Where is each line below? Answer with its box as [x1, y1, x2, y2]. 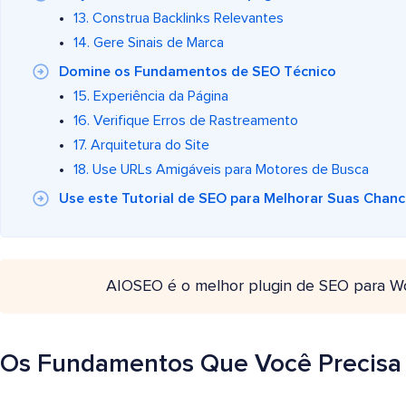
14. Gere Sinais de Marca [73, 35, 224, 51]
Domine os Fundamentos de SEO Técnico [59, 64, 336, 80]
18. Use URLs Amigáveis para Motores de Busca [73, 162, 369, 178]
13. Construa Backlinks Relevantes [73, 11, 284, 26]
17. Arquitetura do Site [73, 138, 209, 153]
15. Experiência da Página [73, 89, 228, 104]
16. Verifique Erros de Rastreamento [73, 113, 298, 129]
